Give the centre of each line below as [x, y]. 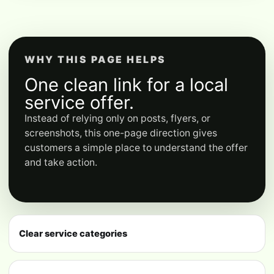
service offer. [79, 102]
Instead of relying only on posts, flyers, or [117, 118]
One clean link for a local [126, 84]
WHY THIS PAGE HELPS [95, 59]
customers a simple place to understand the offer [136, 147]
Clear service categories [73, 234]
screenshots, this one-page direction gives [121, 133]
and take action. [61, 162]
